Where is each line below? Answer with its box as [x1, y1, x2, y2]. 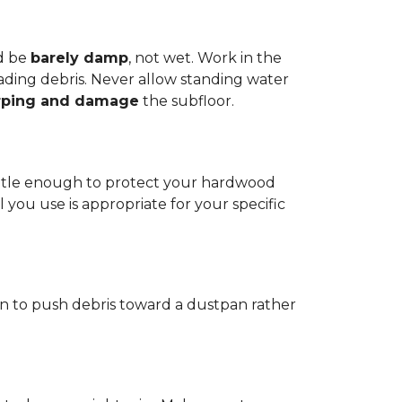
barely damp [31, 49, 128, 66]
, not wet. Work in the [128, 49, 282, 66]
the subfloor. [139, 92, 234, 109]
